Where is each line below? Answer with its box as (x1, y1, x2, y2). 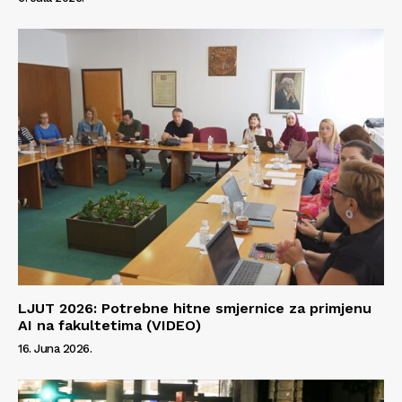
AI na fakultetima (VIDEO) (18, 316, 201, 334)
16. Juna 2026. (18, 341, 92, 355)
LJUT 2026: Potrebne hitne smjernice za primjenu (18, 299, 371, 317)
